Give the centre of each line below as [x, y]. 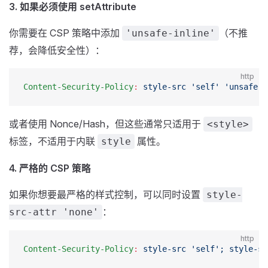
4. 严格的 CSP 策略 [50, 168]
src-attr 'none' [54, 212]
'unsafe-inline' [170, 33]
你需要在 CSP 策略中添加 [66, 33]
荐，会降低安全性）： [57, 50]
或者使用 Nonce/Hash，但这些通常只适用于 [106, 124]
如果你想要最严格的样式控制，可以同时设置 [106, 194]
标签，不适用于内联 [53, 141]
